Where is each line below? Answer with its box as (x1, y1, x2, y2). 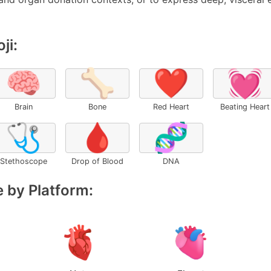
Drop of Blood (71, 157, 123, 166)
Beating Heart (220, 102, 270, 111)
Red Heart (153, 102, 189, 111)
